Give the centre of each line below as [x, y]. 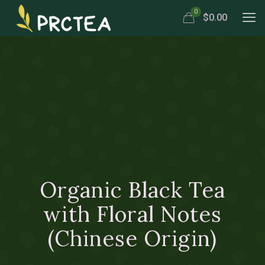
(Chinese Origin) [132, 238]
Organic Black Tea [132, 190]
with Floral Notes [132, 214]
